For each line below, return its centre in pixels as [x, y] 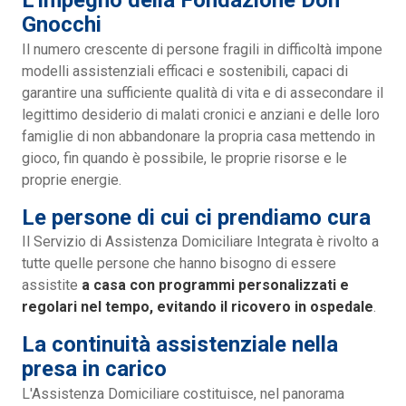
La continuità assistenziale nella [180, 345]
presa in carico [94, 369]
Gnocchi [62, 25]
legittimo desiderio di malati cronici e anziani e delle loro [201, 114]
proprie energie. [72, 179]
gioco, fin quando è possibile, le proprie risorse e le [184, 158]
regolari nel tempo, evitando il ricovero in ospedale [198, 307]
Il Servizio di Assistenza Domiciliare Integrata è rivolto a [200, 242]
